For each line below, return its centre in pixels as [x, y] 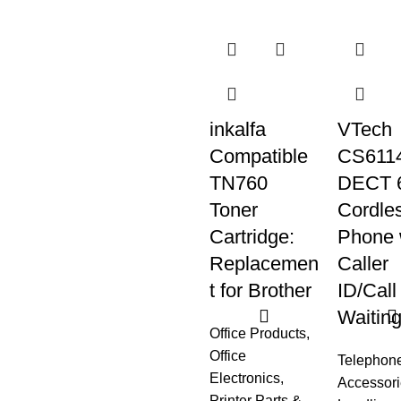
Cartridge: [252, 237]
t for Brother [260, 290]
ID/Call [367, 290]
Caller [363, 264]
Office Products [258, 333]
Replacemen [264, 264]
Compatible [259, 156]
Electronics [245, 378]
